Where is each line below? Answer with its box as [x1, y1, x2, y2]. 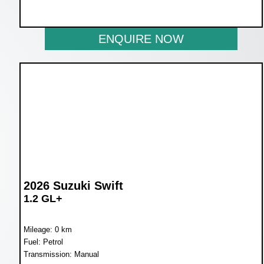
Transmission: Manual [23, 250, 99, 259]
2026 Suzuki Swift [23, 179, 123, 193]
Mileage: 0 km [23, 225, 72, 235]
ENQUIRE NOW [98, 32, 184, 45]
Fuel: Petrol [23, 237, 63, 247]
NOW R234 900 [23, 3, 107, 16]
